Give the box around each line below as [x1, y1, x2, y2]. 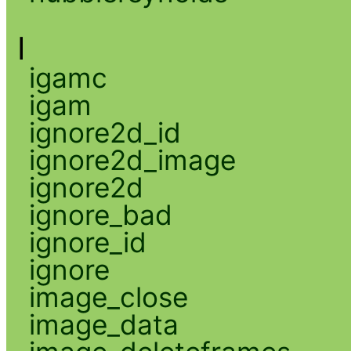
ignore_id [28, 225, 147, 259]
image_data [28, 307, 179, 341]
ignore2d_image [28, 143, 236, 176]
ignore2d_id [28, 115, 181, 149]
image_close [28, 280, 188, 313]
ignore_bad [28, 197, 172, 231]
